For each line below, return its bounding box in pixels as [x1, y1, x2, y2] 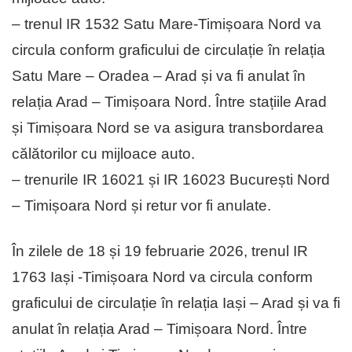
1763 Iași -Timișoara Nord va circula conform [12, 269, 313, 286]
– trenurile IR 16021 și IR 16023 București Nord [12, 171, 330, 189]
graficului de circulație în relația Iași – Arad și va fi [12, 295, 340, 312]
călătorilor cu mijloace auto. [12, 145, 195, 163]
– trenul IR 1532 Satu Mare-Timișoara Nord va [12, 16, 321, 33]
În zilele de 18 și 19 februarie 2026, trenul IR [12, 243, 308, 260]
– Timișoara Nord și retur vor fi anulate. [12, 197, 271, 214]
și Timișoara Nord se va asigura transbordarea [12, 119, 324, 137]
